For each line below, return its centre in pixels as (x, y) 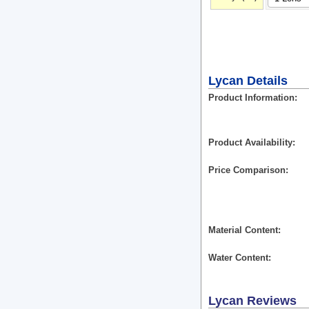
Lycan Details (248, 81)
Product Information (251, 98)
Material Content (243, 230)
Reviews (272, 301)
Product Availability (250, 142)
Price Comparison (247, 170)
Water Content (238, 258)
